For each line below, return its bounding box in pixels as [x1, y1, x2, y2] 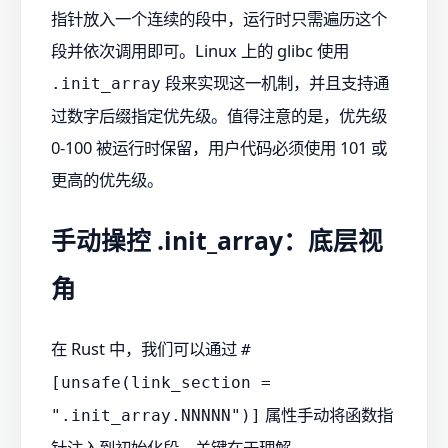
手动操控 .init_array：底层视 [51, 223, 383, 257]
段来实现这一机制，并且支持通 [161, 71, 389, 95]
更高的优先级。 [51, 168, 163, 192]
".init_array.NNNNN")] [51, 406, 261, 426]
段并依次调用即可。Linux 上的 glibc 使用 [51, 39, 349, 63]
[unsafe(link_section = [51, 373, 271, 393]
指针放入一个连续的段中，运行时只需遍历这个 [51, 7, 387, 31]
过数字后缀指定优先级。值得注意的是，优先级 [51, 104, 387, 128]
